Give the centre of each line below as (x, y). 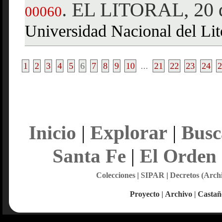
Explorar (129, 133)
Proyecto (145, 194)
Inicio (52, 133)
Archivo (179, 194)
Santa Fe (89, 156)
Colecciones (115, 175)
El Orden (178, 156)
